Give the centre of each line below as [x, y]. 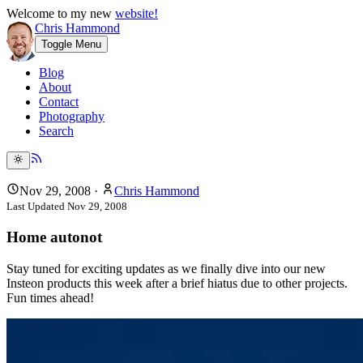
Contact [59, 102]
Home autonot [54, 237]
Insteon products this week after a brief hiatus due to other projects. [177, 283]
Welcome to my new [61, 13]
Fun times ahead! [50, 297]
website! [137, 13]
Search [56, 131]
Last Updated [37, 207]
